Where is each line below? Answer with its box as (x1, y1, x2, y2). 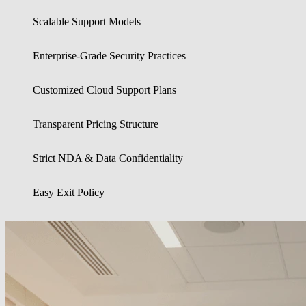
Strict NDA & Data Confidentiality (33, 152, 183, 164)
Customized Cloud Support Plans (33, 83, 176, 96)
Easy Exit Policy (33, 186, 105, 198)
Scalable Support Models (33, 15, 141, 27)
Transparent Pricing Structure (33, 117, 158, 130)
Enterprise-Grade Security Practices (33, 49, 186, 61)
